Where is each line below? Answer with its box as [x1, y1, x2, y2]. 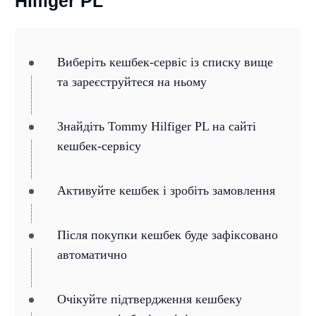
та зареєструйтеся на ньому [56, 75, 207, 89]
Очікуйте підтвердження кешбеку [56, 292, 242, 306]
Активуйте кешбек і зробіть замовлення [56, 183, 275, 197]
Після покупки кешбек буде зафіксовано [56, 228, 278, 242]
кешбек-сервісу [56, 139, 141, 153]
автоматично [56, 248, 127, 262]
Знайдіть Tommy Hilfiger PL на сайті [56, 119, 256, 133]
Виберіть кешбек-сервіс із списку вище [56, 55, 273, 69]
